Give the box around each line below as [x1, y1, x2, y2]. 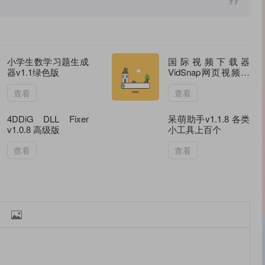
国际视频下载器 [168, 55, 250, 68]
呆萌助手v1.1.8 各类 [168, 112, 250, 125]
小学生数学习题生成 [7, 55, 89, 68]
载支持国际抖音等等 [168, 76, 248, 89]
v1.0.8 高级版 [7, 123, 60, 136]
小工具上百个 [168, 123, 222, 136]
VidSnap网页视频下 [168, 66, 250, 79]
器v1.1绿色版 [7, 66, 59, 79]
